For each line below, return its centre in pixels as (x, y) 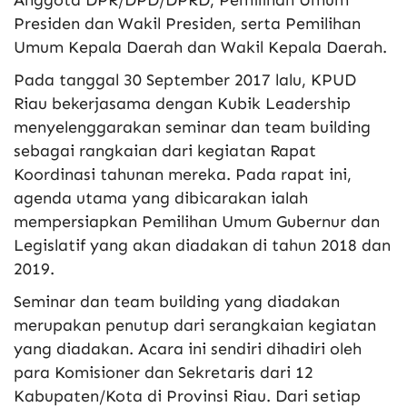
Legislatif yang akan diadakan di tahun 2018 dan (202, 246)
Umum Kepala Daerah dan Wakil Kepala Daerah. (200, 48)
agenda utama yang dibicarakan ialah (161, 199)
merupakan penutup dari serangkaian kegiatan (195, 326)
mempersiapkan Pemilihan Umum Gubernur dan (197, 222)
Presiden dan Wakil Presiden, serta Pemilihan (187, 24)
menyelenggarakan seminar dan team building (192, 128)
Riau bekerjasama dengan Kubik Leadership (182, 104)
